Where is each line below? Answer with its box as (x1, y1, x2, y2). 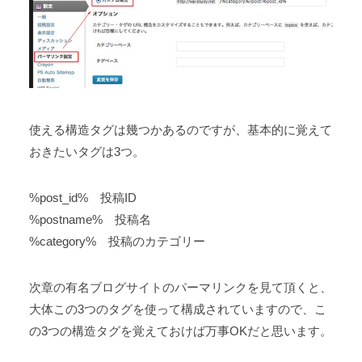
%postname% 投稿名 (28, 212, 151, 226)
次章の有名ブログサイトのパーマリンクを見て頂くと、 (28, 280, 332, 294)
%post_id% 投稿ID (28, 190, 137, 204)
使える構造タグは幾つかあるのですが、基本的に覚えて (28, 122, 332, 137)
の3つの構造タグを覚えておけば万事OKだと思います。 (28, 323, 332, 338)
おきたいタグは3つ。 (28, 144, 145, 158)
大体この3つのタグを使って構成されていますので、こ (28, 301, 326, 316)
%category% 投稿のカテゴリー (28, 234, 205, 248)
